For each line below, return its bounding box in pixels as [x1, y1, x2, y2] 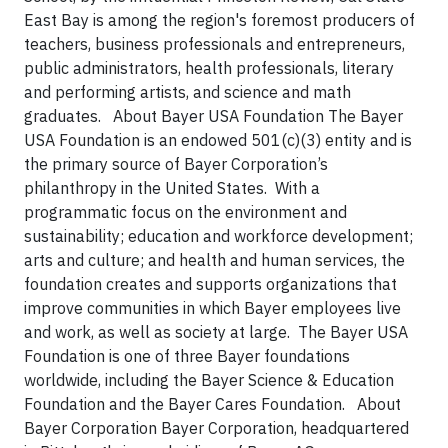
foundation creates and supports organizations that [24, 274, 397, 294]
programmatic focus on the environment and [24, 202, 347, 222]
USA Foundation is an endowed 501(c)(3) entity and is [24, 130, 412, 150]
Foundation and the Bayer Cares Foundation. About [24, 394, 401, 414]
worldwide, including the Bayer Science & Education [24, 370, 394, 390]
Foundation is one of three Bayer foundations [24, 346, 350, 366]
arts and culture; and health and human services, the [24, 250, 405, 270]
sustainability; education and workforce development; [24, 226, 413, 246]
